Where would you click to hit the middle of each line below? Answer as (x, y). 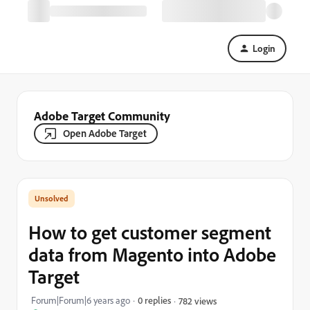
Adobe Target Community (102, 116)
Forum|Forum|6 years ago (81, 300)
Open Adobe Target (105, 133)
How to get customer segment (150, 232)
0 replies (154, 300)
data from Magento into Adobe (152, 254)
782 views (198, 300)
